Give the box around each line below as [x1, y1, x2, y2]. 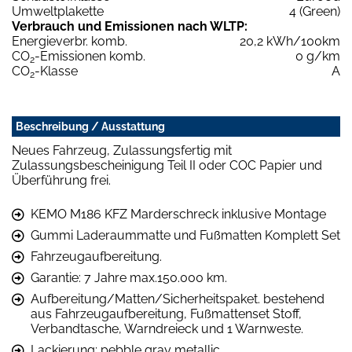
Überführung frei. [12, 172, 111, 188]
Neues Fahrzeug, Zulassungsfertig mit [12, 142, 232, 158]
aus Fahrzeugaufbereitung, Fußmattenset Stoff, [31, 306, 302, 321]
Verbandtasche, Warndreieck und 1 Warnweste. [31, 321, 303, 336]
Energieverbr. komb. [12, 33, 127, 49]
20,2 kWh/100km [240, 33, 340, 49]
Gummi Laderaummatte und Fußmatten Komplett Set [31, 227, 340, 243]
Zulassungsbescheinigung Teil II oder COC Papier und [12, 157, 322, 173]
